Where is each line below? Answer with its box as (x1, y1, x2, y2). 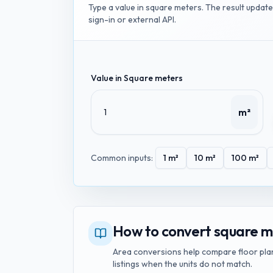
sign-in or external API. (88, 14, 176, 25)
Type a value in (88, 2, 146, 13)
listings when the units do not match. (113, 258, 252, 269)
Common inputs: (91, 152, 153, 163)
